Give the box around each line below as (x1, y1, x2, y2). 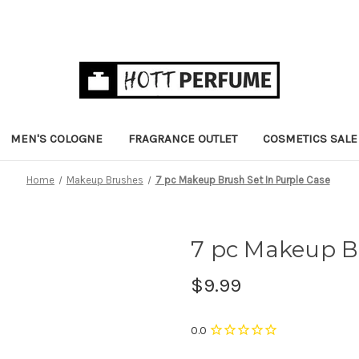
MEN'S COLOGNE (10, 131, 103, 146)
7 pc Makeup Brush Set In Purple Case (155, 173, 330, 186)
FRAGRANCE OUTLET (128, 131, 237, 146)
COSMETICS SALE (263, 131, 357, 146)
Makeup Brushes (66, 173, 143, 186)
